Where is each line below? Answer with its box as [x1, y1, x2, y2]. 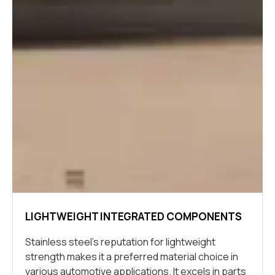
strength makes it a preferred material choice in [25, 249, 238, 263]
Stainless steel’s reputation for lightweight [25, 234, 215, 249]
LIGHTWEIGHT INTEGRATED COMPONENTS [25, 209, 242, 223]
